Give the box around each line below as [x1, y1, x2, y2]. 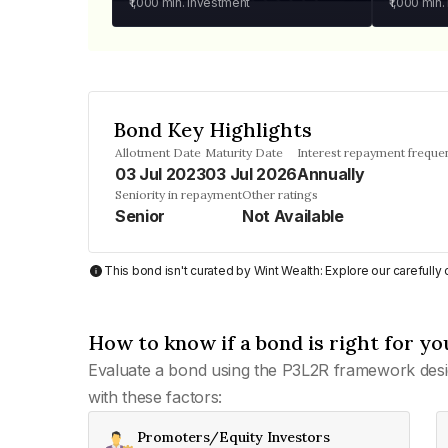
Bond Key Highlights [113, 117, 312, 142]
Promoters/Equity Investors [137, 428, 330, 446]
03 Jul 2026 [205, 164, 297, 184]
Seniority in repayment [115, 187, 242, 202]
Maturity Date [205, 145, 284, 160]
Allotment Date [115, 145, 201, 160]
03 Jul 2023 [115, 164, 206, 184]
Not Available [242, 206, 344, 226]
